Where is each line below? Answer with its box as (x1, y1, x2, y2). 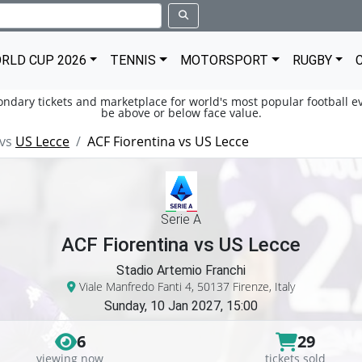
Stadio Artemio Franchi (116, 263, 246, 278)
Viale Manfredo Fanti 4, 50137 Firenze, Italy (76, 279, 295, 294)
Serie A (161, 212, 201, 227)
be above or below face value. (100, 105, 262, 120)
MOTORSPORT (180, 53, 269, 68)
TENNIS (110, 53, 157, 68)
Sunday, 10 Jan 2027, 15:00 (104, 298, 258, 314)
